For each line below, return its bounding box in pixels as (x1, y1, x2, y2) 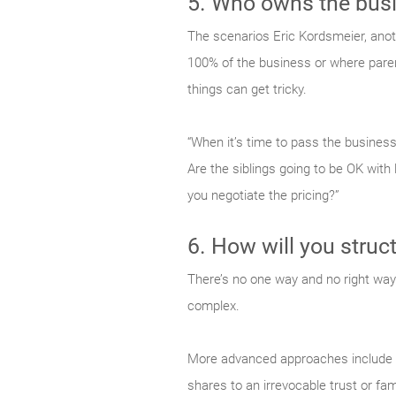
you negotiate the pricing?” (187, 187, 339, 204)
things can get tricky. (187, 81, 307, 98)
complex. (187, 298, 240, 315)
